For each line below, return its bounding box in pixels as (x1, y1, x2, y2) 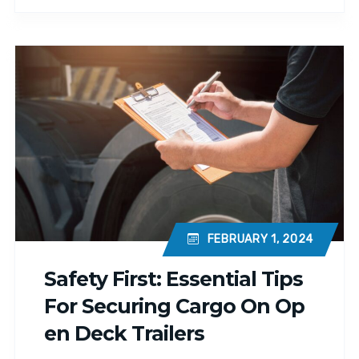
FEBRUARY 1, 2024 (207, 232, 313, 247)
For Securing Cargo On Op (44, 293, 305, 318)
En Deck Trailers (44, 321, 204, 345)
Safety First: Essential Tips (44, 266, 303, 291)
